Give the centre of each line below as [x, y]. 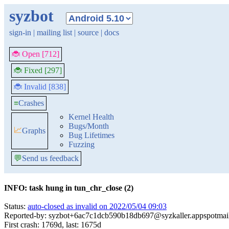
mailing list [54, 32]
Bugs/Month [89, 126]
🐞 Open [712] [36, 54]
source [88, 32]
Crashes [31, 103]
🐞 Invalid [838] [40, 87]
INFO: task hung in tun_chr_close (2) [69, 188]
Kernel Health [91, 117]
